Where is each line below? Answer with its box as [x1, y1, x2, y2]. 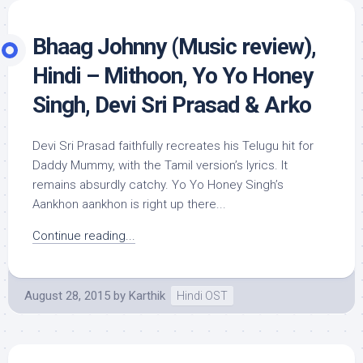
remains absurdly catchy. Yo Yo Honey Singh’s [32, 177, 284, 192]
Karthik [129, 288, 165, 303]
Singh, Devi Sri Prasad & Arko [32, 92, 311, 118]
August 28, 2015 [24, 288, 110, 303]
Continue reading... [32, 228, 135, 243]
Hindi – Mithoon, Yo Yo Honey [32, 62, 313, 89]
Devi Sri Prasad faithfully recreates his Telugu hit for [32, 139, 314, 153]
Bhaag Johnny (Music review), [32, 33, 316, 60]
